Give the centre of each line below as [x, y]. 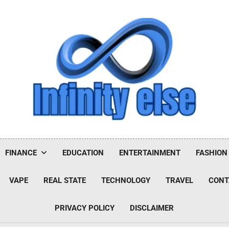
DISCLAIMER [152, 208]
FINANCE [21, 153]
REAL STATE [65, 180]
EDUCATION [83, 153]
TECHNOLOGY [126, 180]
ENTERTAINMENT [150, 153]
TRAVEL [180, 180]
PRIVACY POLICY [85, 208]
